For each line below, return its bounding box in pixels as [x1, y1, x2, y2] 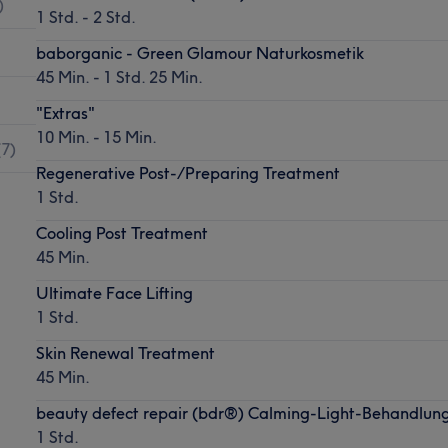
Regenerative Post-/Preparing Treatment [35, 162, 340, 183]
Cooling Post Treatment [35, 222, 208, 243]
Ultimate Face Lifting [35, 282, 193, 303]
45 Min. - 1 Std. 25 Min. [35, 66, 203, 87]
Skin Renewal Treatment [35, 342, 215, 363]
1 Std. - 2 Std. [35, 6, 136, 27]
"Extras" [35, 102, 95, 123]
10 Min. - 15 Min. [35, 126, 157, 147]
